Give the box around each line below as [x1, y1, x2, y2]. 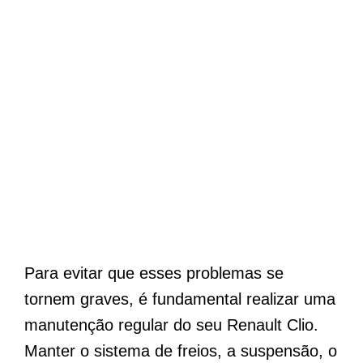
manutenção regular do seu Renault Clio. [24, 316, 318, 335]
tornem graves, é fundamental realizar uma [24, 290, 335, 309]
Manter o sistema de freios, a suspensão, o [24, 342, 337, 361]
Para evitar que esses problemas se [24, 264, 284, 283]
